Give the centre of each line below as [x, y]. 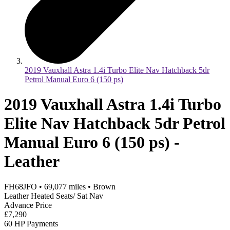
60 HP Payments [31, 223]
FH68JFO [21, 186]
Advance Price [28, 205]
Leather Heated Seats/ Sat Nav [54, 196]
